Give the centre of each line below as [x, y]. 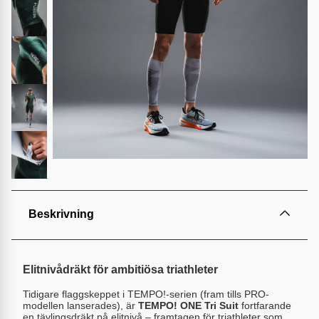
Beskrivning [61, 214]
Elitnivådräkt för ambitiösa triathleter [120, 270]
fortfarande [265, 305]
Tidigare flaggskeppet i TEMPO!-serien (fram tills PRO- [146, 294]
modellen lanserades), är [80, 305]
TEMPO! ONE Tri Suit [188, 305]
